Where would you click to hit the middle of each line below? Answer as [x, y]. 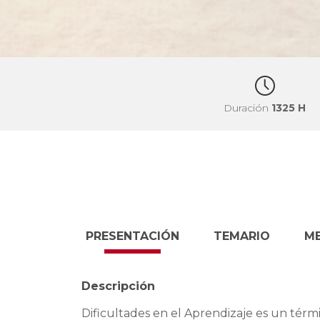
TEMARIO [242, 236]
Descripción [118, 286]
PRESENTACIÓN [132, 236]
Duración [247, 108]
